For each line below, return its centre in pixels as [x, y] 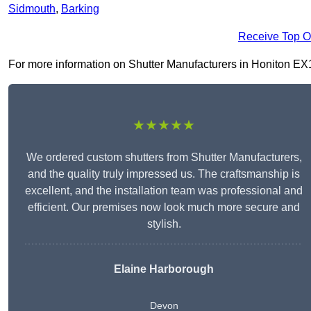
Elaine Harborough [164, 269]
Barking [80, 9]
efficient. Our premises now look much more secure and [164, 208]
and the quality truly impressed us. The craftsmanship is [164, 174]
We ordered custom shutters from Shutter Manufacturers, [164, 158]
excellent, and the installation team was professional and [164, 191]
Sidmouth [32, 9]
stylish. [164, 224]
